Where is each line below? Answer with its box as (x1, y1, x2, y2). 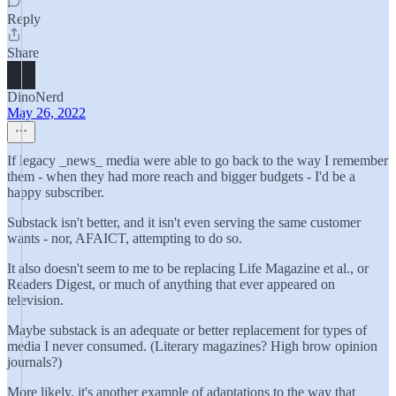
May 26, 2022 (7, 105, 86, 120)
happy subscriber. (7, 185, 104, 200)
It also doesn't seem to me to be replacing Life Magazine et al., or (7, 261, 369, 276)
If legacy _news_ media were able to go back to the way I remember (7, 153, 388, 168)
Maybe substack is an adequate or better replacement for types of (7, 323, 367, 338)
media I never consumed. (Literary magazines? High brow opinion (7, 339, 377, 354)
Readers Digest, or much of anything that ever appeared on (7, 277, 335, 292)
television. (7, 293, 64, 308)
